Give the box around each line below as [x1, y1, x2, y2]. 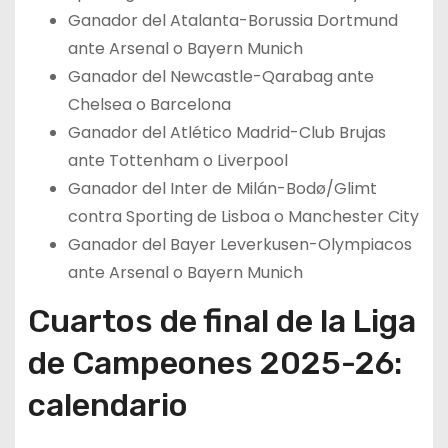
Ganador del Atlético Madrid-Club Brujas [67, 120, 386, 144]
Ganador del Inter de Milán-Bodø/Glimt [67, 176, 377, 200]
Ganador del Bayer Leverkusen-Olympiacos [67, 232, 412, 256]
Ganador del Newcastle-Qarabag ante [67, 64, 374, 88]
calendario [27, 385, 188, 424]
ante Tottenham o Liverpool [67, 148, 288, 172]
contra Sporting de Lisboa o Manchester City [67, 204, 419, 228]
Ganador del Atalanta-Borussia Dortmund [67, 8, 398, 32]
